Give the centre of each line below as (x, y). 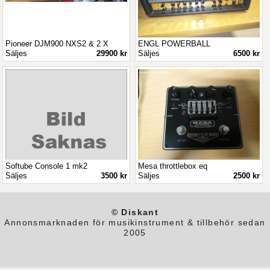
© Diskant (135, 212)
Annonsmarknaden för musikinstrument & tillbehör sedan (135, 223)
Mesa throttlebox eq (173, 166)
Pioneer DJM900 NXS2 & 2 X (57, 43)
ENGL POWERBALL (174, 43)
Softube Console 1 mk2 (47, 166)
